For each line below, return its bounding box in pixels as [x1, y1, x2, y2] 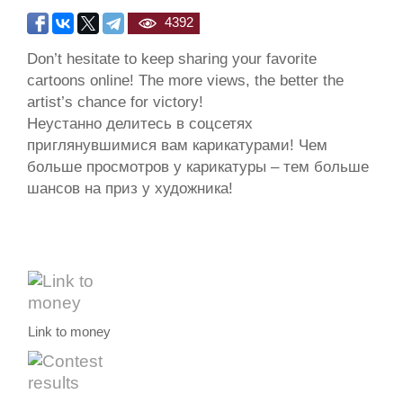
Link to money [28, 325, 112, 340]
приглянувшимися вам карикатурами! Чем [27, 136, 327, 155]
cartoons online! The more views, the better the [27, 71, 344, 90]
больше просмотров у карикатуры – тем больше [27, 157, 369, 176]
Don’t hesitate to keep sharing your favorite [27, 49, 317, 68]
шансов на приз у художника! [27, 179, 233, 198]
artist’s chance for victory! [27, 93, 203, 112]
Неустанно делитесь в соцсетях [27, 114, 253, 133]
